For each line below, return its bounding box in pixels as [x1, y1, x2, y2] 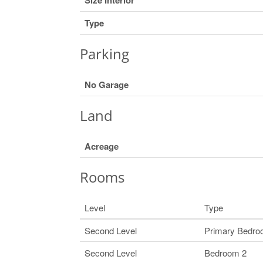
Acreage [84, 139, 119, 153]
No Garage [84, 77, 129, 91]
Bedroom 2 [204, 246, 247, 259]
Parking [79, 43, 129, 63]
